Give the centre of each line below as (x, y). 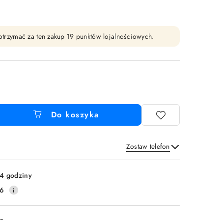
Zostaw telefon (148, 146)
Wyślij (156, 159)
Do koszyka (75, 115)
